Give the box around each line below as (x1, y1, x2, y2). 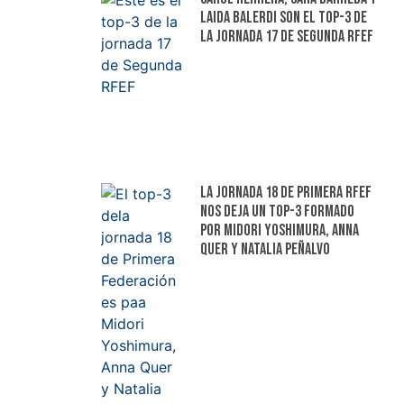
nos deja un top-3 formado (199, 202, 354, 222)
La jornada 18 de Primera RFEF (199, 183, 372, 203)
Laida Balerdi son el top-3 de (199, 7, 367, 27)
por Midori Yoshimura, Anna (199, 221, 359, 241)
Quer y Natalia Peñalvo (199, 240, 330, 260)
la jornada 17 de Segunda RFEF (199, 26, 373, 46)
